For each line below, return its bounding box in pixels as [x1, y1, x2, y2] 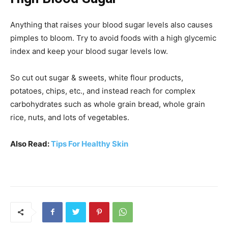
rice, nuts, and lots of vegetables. [10, 112, 129, 122]
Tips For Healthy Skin [51, 138, 128, 149]
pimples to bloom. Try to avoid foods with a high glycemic [10, 33, 216, 43]
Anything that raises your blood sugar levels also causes [10, 19, 213, 30]
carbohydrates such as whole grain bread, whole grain [10, 99, 205, 109]
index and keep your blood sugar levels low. [10, 46, 168, 56]
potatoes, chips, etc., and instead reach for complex [10, 85, 195, 96]
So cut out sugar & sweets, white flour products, [10, 72, 183, 82]
